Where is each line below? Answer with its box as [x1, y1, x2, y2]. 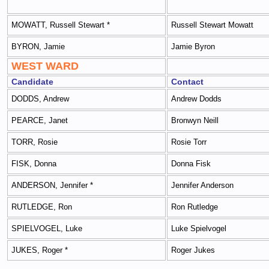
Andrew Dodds [171, 95, 222, 103]
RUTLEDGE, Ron [11, 203, 72, 211]
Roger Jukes [171, 246, 215, 255]
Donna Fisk [171, 160, 211, 168]
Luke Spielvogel [171, 225, 226, 233]
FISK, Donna [11, 160, 56, 168]
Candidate [11, 77, 53, 86]
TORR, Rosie [11, 138, 58, 147]
